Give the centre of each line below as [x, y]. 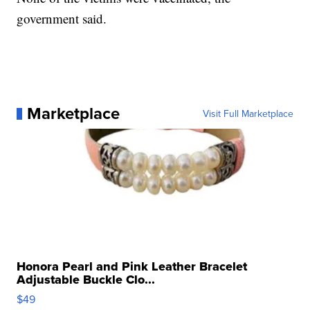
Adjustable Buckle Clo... [86, 280]
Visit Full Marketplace [248, 114]
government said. [62, 19]
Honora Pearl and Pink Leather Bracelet [132, 267]
